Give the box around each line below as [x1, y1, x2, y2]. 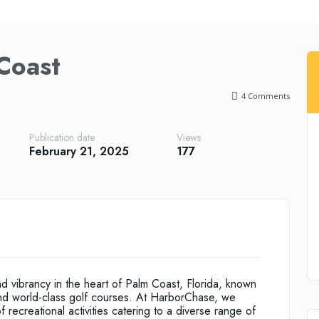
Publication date [29, 130, 95, 145]
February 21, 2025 [29, 142, 130, 159]
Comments [245, 90, 290, 102]
